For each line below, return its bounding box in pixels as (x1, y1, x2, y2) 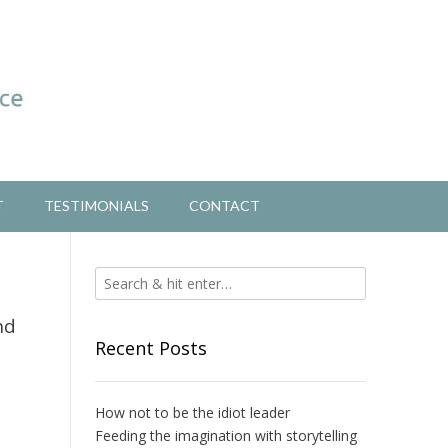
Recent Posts (94, 336, 207, 361)
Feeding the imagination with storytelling (94, 426, 357, 446)
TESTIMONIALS (43, 197, 149, 215)
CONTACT (188, 197, 260, 215)
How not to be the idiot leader (94, 403, 290, 423)
